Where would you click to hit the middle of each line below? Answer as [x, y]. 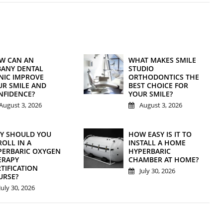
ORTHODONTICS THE [164, 77]
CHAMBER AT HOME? [164, 160]
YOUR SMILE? [151, 94]
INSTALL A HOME [157, 143]
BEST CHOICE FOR [159, 86]
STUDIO [141, 69]
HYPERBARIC [150, 151]
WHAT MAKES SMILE [163, 60]
